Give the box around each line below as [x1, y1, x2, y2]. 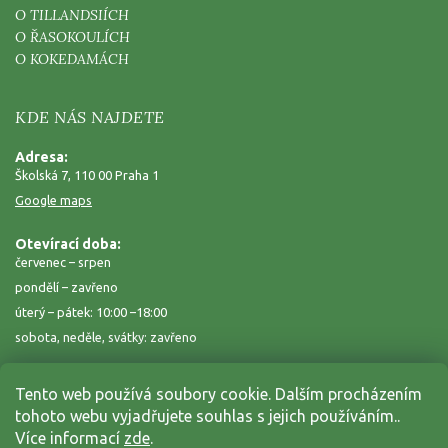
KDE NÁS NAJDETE [15, 107, 165, 128]
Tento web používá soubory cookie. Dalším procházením [15, 385, 422, 403]
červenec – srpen [15, 255, 111, 270]
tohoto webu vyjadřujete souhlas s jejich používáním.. [15, 407, 400, 425]
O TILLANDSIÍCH [15, 6, 129, 25]
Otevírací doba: [15, 236, 121, 253]
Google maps [15, 193, 92, 208]
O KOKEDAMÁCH [15, 50, 129, 69]
